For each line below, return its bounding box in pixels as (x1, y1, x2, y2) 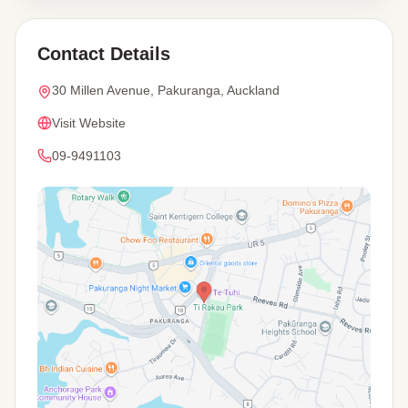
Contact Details (37, 44, 170, 65)
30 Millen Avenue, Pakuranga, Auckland (52, 83, 280, 98)
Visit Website (52, 116, 126, 131)
